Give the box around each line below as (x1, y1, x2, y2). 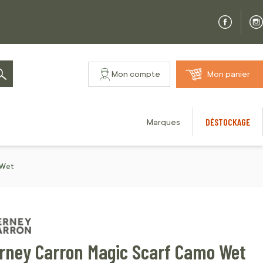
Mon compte (112, 69, 160, 79)
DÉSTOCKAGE (205, 116, 250, 128)
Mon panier (207, 69, 250, 79)
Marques (147, 117, 180, 127)
